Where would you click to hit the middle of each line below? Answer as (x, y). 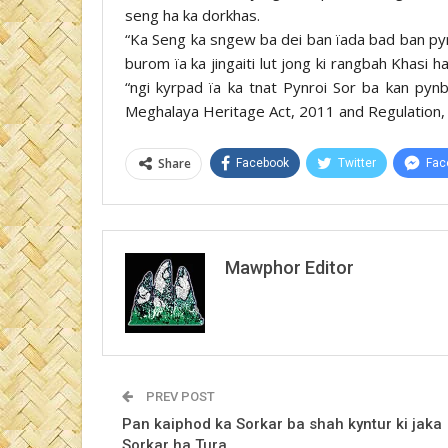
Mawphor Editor (289, 267)
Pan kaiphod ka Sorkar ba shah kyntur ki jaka (282, 423)
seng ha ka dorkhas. (192, 14)
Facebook (262, 162)
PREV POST (179, 396)
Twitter (357, 162)
